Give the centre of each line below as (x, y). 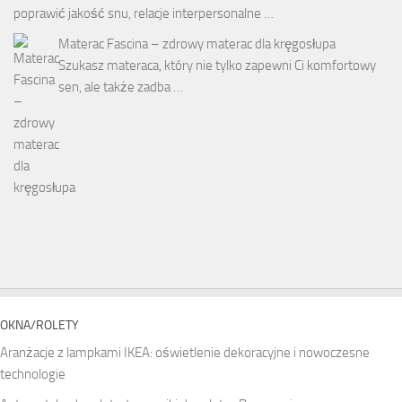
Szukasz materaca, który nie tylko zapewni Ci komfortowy (217, 66)
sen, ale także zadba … (121, 87)
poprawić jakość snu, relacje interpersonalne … (144, 14)
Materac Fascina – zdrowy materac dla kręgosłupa (197, 44)
